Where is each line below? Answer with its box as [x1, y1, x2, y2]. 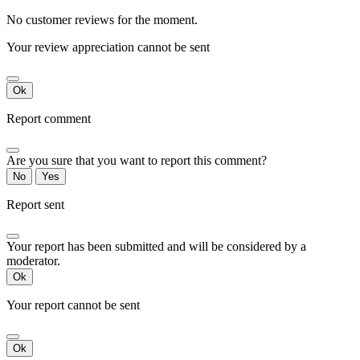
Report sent [6, 197, 64, 211]
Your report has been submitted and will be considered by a [6, 239, 306, 253]
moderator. [6, 253, 60, 268]
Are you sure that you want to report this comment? [6, 153, 267, 167]
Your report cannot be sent [6, 297, 140, 312]
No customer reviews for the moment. [6, 12, 198, 27]
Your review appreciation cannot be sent [6, 39, 210, 54]
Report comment [6, 111, 91, 125]
